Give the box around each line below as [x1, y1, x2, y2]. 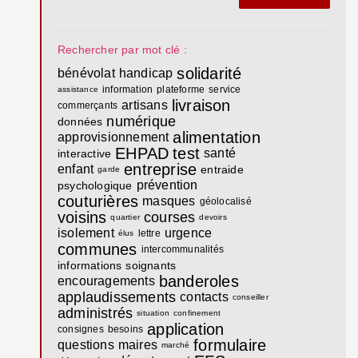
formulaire [193, 336, 267, 354]
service [209, 83, 241, 95]
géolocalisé [199, 195, 252, 207]
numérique [106, 113, 177, 129]
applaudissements [58, 288, 177, 305]
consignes [58, 323, 104, 335]
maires [117, 337, 158, 352]
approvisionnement [58, 129, 169, 144]
